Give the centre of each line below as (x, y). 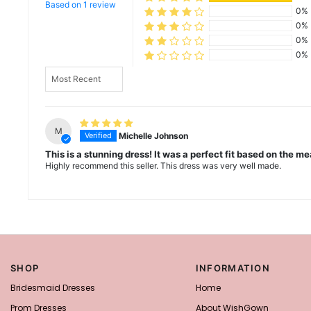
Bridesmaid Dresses (53, 288)
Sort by (59, 71)
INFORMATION (233, 268)
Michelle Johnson (154, 135)
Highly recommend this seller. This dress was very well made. (163, 166)
